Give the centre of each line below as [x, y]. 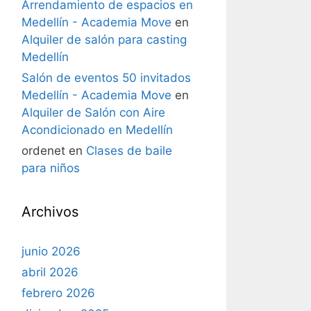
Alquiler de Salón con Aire [93, 112]
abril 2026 [50, 272]
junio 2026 [51, 251]
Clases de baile [129, 151]
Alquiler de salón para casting [104, 40]
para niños [51, 168]
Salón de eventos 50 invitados [106, 78]
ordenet [43, 151]
